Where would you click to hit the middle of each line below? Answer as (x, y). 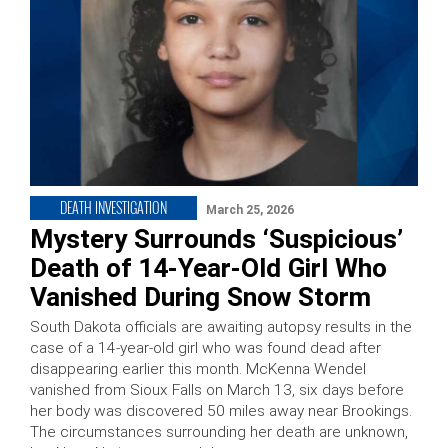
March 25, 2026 (250, 210)
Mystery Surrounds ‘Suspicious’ (216, 239)
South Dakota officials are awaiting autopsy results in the (221, 327)
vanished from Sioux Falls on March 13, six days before (217, 390)
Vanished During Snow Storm (200, 297)
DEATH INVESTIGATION (113, 208)
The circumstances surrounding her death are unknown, (219, 432)
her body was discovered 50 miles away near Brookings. (221, 411)
